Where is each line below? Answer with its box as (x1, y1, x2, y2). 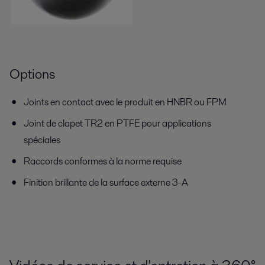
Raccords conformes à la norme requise (24, 154, 182, 169)
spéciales (24, 133, 60, 147)
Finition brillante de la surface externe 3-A (24, 176, 192, 190)
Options (9, 64, 55, 84)
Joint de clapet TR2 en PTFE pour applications (24, 117, 211, 131)
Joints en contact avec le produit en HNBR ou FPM (24, 95, 228, 109)
